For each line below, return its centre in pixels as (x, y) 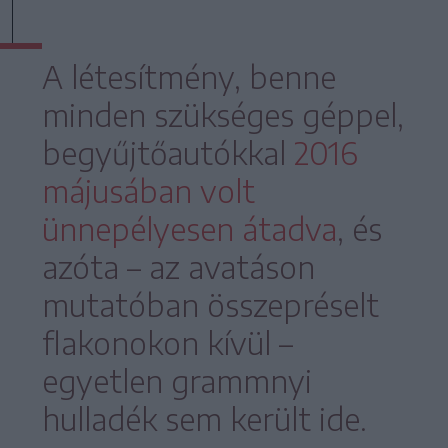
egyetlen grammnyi (177, 381)
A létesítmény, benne (189, 77)
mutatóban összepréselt (210, 305)
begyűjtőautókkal (168, 153)
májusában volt (148, 191)
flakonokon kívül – (167, 343)
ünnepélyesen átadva (189, 229)
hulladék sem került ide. (204, 419)
